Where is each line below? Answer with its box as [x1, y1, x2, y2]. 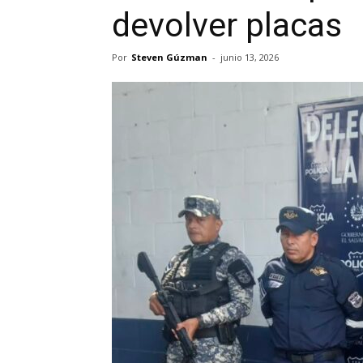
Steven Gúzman [131, 51, 207, 64]
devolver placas [112, 6, 342, 45]
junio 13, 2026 [220, 51, 279, 64]
